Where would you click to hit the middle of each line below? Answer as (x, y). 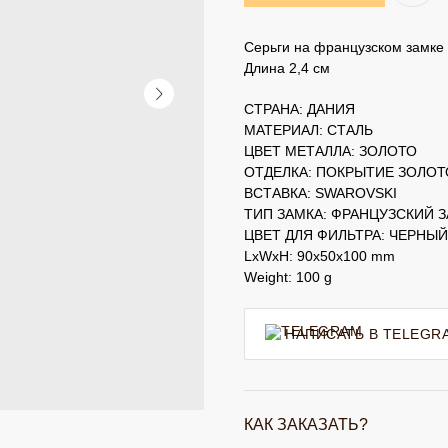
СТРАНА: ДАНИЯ (299, 108)
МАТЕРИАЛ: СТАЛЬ (308, 129)
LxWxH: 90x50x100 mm (319, 255)
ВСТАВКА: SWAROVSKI (320, 192)
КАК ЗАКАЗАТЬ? (306, 424)
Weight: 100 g (288, 276)
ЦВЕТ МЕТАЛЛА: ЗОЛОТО (330, 150)
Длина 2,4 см (287, 67)
